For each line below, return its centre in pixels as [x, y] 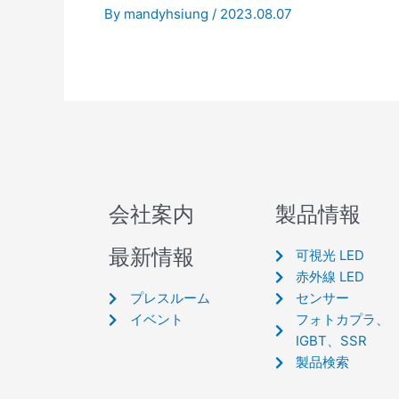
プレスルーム [170, 298]
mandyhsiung [168, 13]
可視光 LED [330, 255]
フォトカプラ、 [343, 319]
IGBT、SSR [332, 341]
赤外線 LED [330, 277]
